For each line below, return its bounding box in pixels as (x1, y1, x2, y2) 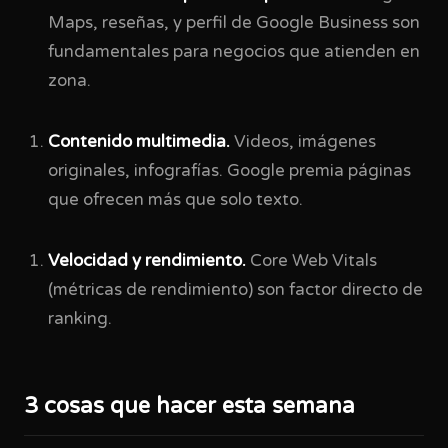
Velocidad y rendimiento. (48, 251, 246, 271)
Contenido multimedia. (48, 132, 230, 152)
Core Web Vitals (246, 251, 377, 271)
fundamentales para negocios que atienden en (48, 42, 420, 62)
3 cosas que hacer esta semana (24, 393, 355, 419)
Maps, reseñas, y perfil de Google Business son (48, 13, 420, 33)
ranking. (48, 309, 112, 329)
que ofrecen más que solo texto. (48, 190, 303, 210)
